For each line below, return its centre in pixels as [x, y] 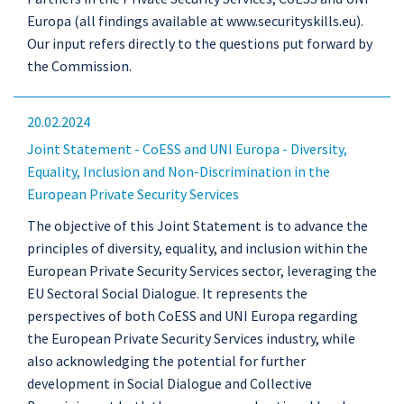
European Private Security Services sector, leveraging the [202, 271]
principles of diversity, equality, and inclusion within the [197, 248]
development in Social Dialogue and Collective [170, 383]
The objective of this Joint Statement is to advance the [197, 225]
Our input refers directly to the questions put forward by [200, 43]
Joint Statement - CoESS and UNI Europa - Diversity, [187, 149]
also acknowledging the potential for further [166, 361]
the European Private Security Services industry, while [191, 338]
